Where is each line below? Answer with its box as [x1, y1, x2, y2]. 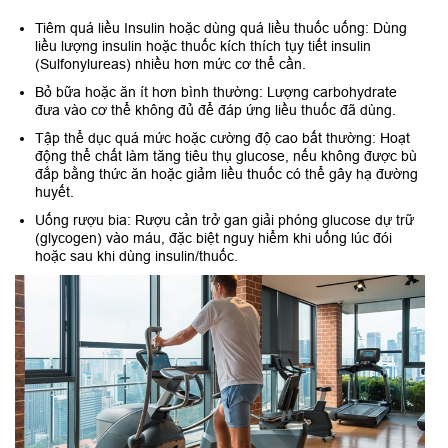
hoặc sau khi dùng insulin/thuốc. [35, 248, 238, 265]
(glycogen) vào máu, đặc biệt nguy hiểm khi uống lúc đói [35, 230, 392, 247]
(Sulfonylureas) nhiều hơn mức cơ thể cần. [35, 56, 306, 73]
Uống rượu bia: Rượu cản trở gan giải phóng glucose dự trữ [35, 212, 414, 229]
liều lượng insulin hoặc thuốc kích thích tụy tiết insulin [35, 38, 371, 55]
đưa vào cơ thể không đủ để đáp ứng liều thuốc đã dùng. [35, 102, 396, 119]
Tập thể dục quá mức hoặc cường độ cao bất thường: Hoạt [35, 130, 410, 147]
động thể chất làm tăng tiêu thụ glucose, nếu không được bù [35, 148, 417, 165]
